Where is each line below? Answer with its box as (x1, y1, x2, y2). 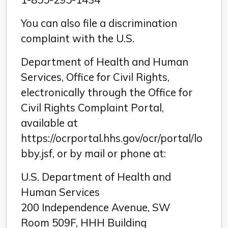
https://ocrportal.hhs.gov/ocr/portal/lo (21, 132, 203, 145)
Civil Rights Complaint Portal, (21, 101, 164, 114)
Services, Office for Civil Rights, (21, 71, 169, 83)
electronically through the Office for (21, 86, 192, 99)
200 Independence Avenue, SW (21, 201, 170, 214)
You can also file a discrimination (21, 17, 177, 30)
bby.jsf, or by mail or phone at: (21, 147, 166, 160)
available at (21, 117, 78, 129)
